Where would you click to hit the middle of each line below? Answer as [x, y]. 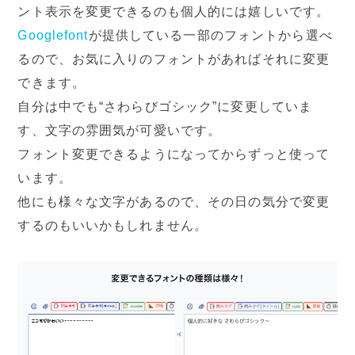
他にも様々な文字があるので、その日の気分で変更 [174, 202]
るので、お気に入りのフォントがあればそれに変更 [174, 59]
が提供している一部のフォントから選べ [210, 36]
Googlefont [53, 36]
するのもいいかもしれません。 [113, 226]
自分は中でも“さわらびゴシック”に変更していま [165, 107]
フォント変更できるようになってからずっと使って [174, 155]
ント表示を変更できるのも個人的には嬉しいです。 [174, 12]
